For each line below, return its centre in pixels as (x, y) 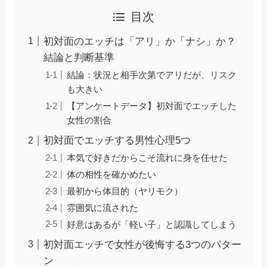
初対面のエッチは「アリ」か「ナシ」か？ (140, 42)
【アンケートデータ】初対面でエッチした (151, 105)
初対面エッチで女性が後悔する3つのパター (143, 245)
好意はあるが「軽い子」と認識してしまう (151, 224)
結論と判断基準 (79, 58)
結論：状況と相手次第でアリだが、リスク (151, 75)
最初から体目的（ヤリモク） (125, 191)
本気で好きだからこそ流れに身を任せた (147, 158)
